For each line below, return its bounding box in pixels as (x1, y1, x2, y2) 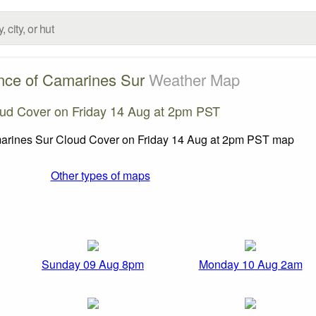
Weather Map (148, 68, 240, 90)
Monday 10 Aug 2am (198, 256, 303, 273)
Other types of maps (50, 166, 150, 183)
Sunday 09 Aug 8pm (42, 256, 144, 273)
